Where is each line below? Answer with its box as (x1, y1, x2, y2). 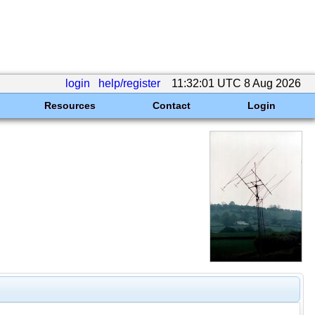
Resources (44, 100, 96, 111)
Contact (152, 100, 191, 111)
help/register (98, 77, 160, 89)
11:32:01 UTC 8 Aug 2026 (169, 77, 304, 89)
